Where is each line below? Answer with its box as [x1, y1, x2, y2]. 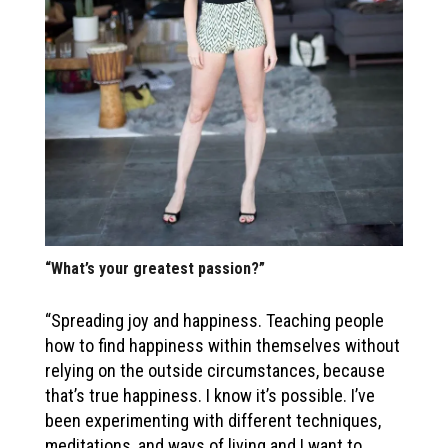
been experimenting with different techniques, [45, 409, 381, 431]
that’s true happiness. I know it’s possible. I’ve [45, 384, 375, 406]
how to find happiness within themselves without [45, 334, 400, 356]
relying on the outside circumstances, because [45, 359, 385, 381]
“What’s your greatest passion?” [45, 258, 265, 278]
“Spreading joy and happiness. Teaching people [45, 309, 384, 331]
